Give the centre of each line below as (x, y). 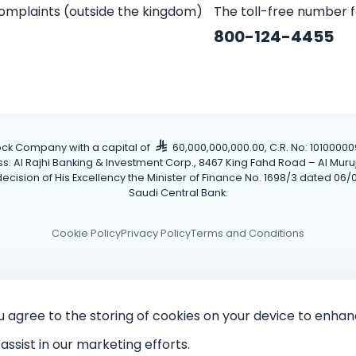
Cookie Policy (86, 234)
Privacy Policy (156, 234)
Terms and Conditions (248, 234)
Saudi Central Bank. (178, 193)
